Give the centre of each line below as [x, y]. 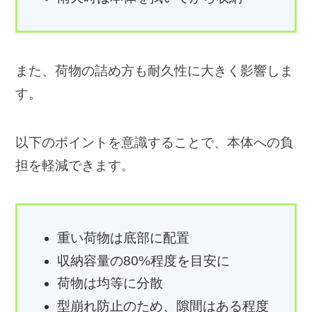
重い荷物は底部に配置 [123, 237]
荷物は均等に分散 [110, 283]
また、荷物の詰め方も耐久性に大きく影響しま [155, 70]
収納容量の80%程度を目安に [143, 260]
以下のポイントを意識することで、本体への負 [155, 143]
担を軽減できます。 [75, 166]
